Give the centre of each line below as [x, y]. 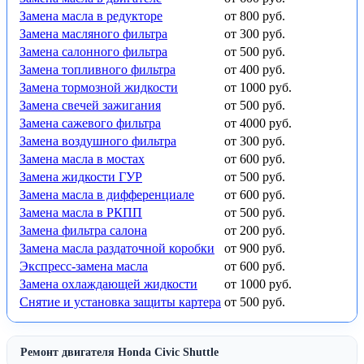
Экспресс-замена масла [84, 266]
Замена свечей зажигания [90, 106]
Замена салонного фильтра [93, 52]
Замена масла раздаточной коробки [117, 249]
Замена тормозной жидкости [99, 88]
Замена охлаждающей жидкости [108, 284]
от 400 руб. [255, 70]
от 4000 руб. [258, 123]
